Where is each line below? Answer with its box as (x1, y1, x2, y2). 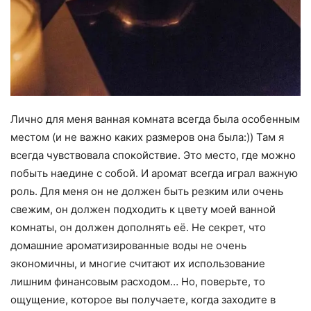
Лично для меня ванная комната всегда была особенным (10, 112, 300, 126)
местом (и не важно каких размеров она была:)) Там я (10, 130, 284, 144)
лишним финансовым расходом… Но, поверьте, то (10, 274, 265, 288)
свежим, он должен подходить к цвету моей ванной (10, 202, 276, 216)
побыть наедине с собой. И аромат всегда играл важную (10, 166, 298, 180)
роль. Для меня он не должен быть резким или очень (10, 184, 283, 198)
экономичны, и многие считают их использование (10, 256, 265, 270)
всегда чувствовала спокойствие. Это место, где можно (10, 148, 296, 162)
